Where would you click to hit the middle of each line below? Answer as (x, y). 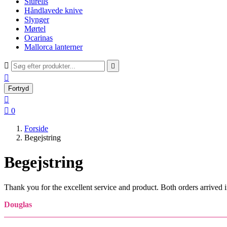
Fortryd (18, 88)
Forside (36, 128)
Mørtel (35, 29)
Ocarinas (39, 38)
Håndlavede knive (53, 10)
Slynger (37, 20)
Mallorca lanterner (53, 47)
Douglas (18, 204)
